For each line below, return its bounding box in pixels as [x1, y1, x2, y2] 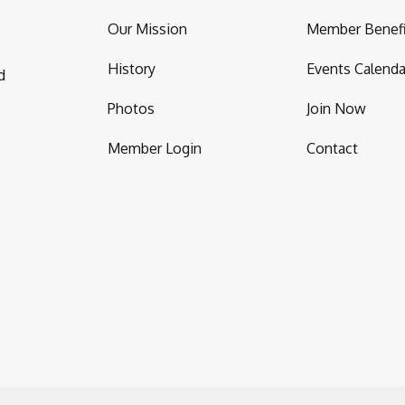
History [108, 60, 155, 78]
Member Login [108, 139, 202, 157]
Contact [306, 139, 358, 157]
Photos [108, 99, 155, 118]
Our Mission [108, 20, 187, 38]
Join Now [306, 99, 366, 118]
